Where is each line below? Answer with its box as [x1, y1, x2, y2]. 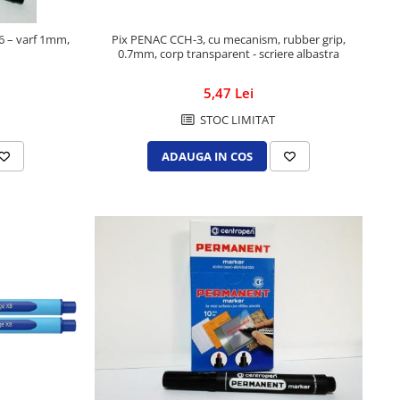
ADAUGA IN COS [161, 148, 253, 165]
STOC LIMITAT [197, 112, 276, 129]
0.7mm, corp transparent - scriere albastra [117, 46, 339, 62]
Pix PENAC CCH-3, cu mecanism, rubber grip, [111, 31, 346, 48]
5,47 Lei [203, 84, 254, 103]
